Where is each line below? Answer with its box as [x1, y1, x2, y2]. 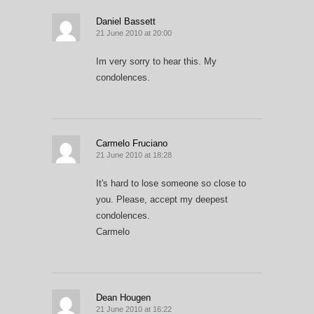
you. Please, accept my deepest [96, 193, 228, 205]
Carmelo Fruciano [96, 137, 168, 149]
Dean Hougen [96, 292, 151, 303]
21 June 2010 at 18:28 [96, 150, 172, 159]
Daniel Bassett [96, 15, 156, 27]
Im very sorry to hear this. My [96, 55, 217, 67]
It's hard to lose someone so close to [96, 177, 246, 189]
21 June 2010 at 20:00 [96, 28, 172, 37]
